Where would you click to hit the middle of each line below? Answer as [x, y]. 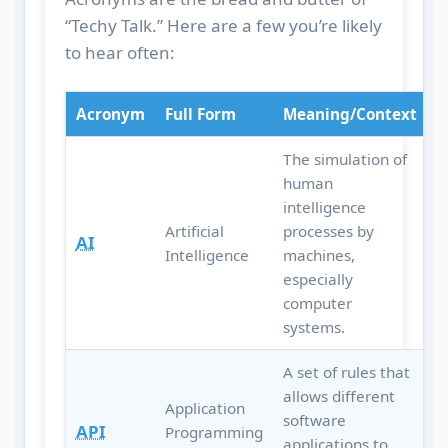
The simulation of [344, 159]
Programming [213, 432]
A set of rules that [346, 372]
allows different [338, 396]
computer [317, 303]
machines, [318, 255]
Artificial [194, 231]
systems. [313, 327]
